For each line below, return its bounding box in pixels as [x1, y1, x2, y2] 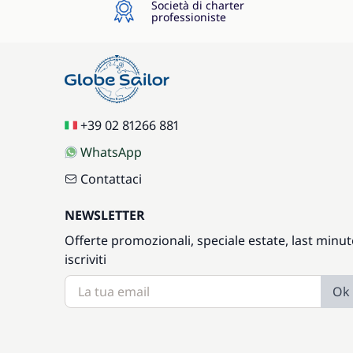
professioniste [150, 9, 226, 24]
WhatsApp [80, 143, 142, 161]
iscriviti [65, 251, 106, 268]
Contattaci [80, 170, 142, 188]
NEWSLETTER [65, 206, 145, 224]
